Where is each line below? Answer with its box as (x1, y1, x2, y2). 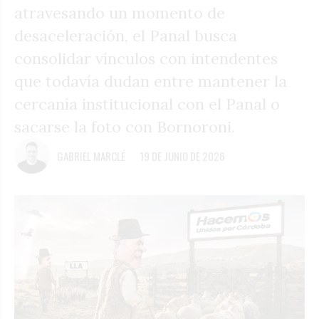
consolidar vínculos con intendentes (14, 48, 278, 68)
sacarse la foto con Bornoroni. (14, 117, 235, 137)
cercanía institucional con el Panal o (14, 94, 280, 114)
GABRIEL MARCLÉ (57, 148, 125, 164)
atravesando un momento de (14, 3, 225, 23)
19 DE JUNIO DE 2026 (140, 148, 225, 164)
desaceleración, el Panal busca (14, 26, 237, 46)
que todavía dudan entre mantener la (14, 71, 287, 91)
